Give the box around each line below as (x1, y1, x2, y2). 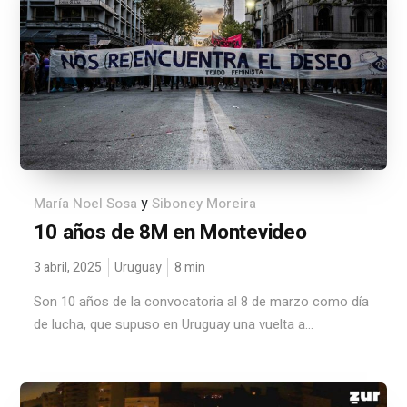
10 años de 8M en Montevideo (34, 217, 307, 248)
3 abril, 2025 (34, 258, 103, 277)
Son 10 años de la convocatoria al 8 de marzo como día (34, 292, 370, 312)
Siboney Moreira (152, 194, 257, 213)
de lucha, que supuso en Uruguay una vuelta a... (34, 314, 314, 334)
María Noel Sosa (34, 194, 138, 213)
